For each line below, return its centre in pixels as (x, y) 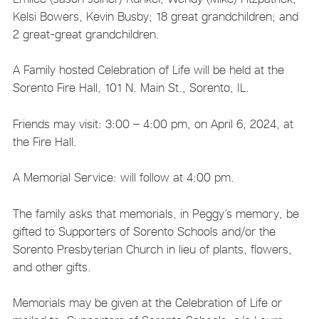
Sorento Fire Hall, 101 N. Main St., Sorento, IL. (131, 88)
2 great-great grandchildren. (86, 34)
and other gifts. (52, 267)
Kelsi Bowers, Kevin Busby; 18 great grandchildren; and (155, 16)
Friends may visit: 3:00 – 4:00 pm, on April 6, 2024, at (153, 124)
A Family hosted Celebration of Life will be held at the (148, 70)
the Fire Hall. (45, 141)
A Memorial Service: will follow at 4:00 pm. (123, 178)
